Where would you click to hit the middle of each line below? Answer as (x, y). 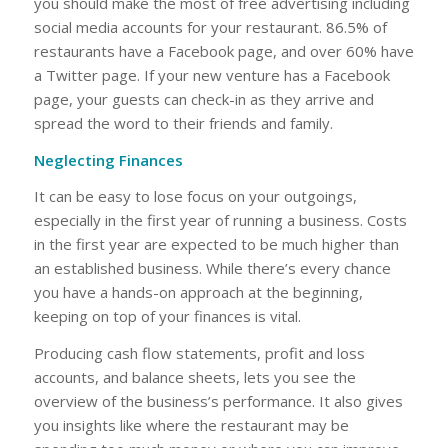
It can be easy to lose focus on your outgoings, (195, 196)
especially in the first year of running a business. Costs (220, 220)
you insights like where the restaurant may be (191, 425)
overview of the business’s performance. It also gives (218, 401)
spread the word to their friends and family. (183, 122)
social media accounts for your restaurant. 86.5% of (210, 26)
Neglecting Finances (108, 159)
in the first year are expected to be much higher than (216, 244)
